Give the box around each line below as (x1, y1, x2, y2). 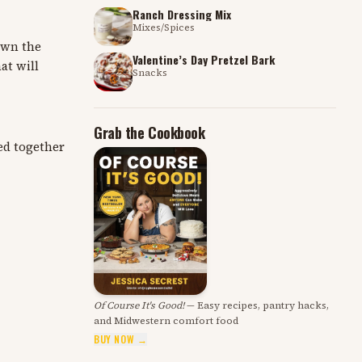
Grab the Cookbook (94, 122, 205, 143)
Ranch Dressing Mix (133, 6, 231, 23)
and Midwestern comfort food (94, 314, 238, 327)
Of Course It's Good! (94, 298, 184, 312)
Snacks (133, 66, 167, 79)
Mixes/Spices (133, 21, 195, 34)
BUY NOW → (94, 331, 148, 346)
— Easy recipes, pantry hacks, (184, 298, 329, 312)
